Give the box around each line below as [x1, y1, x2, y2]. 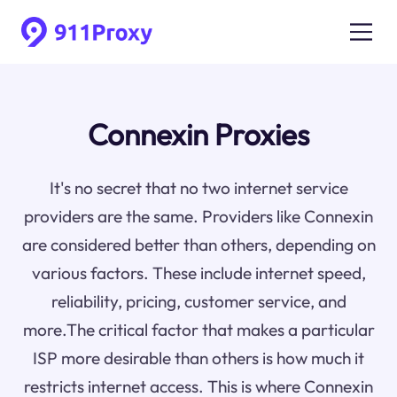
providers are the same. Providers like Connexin [24, 206, 373, 228]
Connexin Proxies [88, 116, 309, 154]
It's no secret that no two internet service [49, 177, 348, 199]
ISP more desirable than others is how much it [33, 347, 364, 370]
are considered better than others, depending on [21, 234, 376, 256]
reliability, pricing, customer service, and [51, 291, 346, 313]
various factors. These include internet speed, [31, 262, 366, 284]
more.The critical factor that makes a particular [22, 319, 375, 341]
